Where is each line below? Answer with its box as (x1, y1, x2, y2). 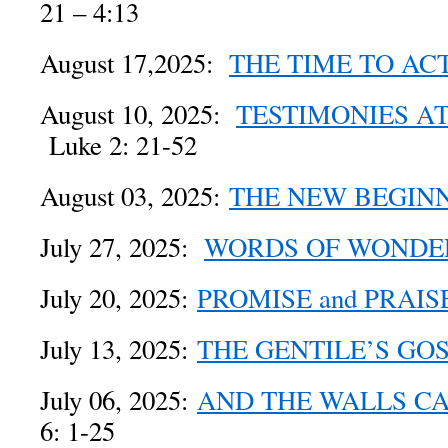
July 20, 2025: (40, 280, 197, 316)
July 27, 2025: (40, 229, 204, 265)
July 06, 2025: (40, 382, 197, 418)
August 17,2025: (40, 45, 229, 81)
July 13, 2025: (40, 331, 197, 367)
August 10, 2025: (40, 96, 236, 132)
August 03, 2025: (40, 178, 229, 214)
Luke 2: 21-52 (40, 127, 197, 163)
